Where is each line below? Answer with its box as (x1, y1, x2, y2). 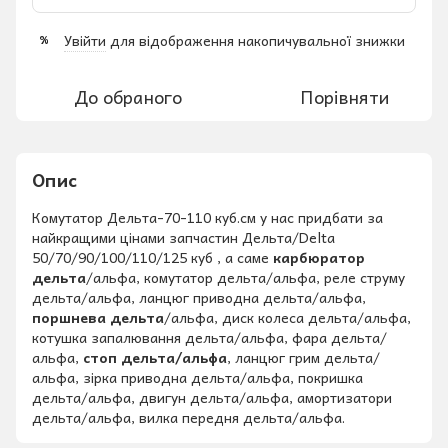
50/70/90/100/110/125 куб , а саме (32, 245, 273, 268)
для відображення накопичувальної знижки (106, 28, 405, 51)
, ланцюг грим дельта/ (227, 345, 380, 368)
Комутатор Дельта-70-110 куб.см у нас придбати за (32, 205, 383, 228)
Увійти (64, 28, 106, 51)
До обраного (74, 81, 182, 111)
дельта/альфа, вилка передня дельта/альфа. (32, 405, 345, 428)
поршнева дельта (32, 305, 164, 328)
